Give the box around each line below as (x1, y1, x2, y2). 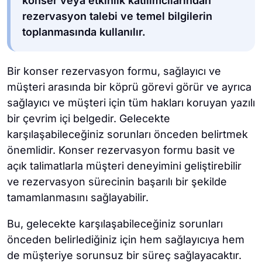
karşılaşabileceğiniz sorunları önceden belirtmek (7, 128, 248, 140)
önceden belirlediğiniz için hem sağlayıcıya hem (7, 233, 244, 246)
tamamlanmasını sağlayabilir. (7, 191, 149, 204)
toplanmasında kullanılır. (22, 26, 146, 38)
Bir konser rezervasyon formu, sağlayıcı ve (7, 65, 221, 77)
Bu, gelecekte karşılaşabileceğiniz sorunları (7, 218, 223, 230)
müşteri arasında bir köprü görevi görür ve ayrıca (7, 81, 251, 93)
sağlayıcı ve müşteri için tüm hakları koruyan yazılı (7, 96, 255, 109)
